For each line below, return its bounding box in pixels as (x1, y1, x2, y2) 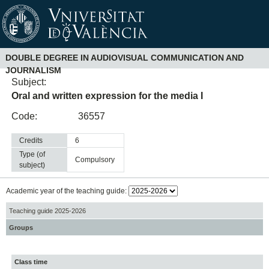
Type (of (19, 150, 46, 159)
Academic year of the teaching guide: (5, 187, 128, 196)
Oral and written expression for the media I (11, 90, 204, 101)
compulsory (80, 156, 115, 165)
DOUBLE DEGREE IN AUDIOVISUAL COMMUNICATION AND (5, 53, 244, 63)
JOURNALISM (5, 65, 61, 76)
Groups (8, 223, 33, 231)
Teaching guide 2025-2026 (8, 207, 86, 214)
